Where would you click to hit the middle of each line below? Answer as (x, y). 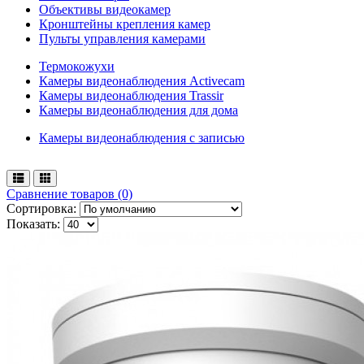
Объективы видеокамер (105, 9)
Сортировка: (41, 208)
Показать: (33, 223)
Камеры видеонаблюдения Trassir (131, 95)
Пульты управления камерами (122, 38)
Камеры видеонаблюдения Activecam (142, 80)
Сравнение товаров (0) (69, 193)
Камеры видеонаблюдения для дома (139, 110)
